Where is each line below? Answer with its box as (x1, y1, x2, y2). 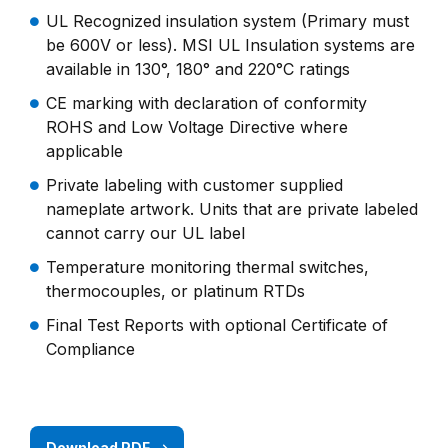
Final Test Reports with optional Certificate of (46, 315, 388, 335)
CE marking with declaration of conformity (46, 93, 367, 113)
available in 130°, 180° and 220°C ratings (46, 59, 350, 79)
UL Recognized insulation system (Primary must (46, 11, 409, 31)
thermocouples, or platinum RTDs (46, 281, 305, 301)
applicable (46, 141, 123, 161)
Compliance (46, 339, 135, 359)
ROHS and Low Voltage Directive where (46, 117, 348, 137)
